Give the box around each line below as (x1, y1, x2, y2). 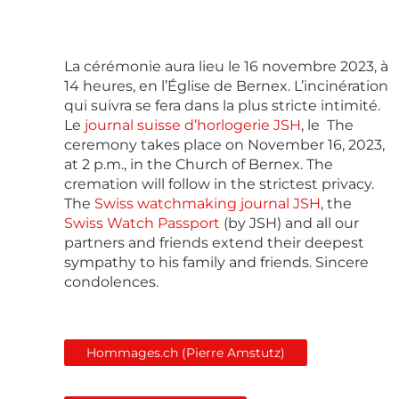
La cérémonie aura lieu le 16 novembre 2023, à (64, 58, 388, 76)
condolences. (64, 273, 159, 291)
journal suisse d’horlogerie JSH (85, 117, 301, 134)
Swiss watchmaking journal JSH (94, 195, 321, 213)
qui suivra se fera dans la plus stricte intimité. (64, 97, 380, 115)
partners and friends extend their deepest (64, 234, 364, 252)
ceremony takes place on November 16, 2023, (64, 136, 385, 154)
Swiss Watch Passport (64, 215, 220, 232)
